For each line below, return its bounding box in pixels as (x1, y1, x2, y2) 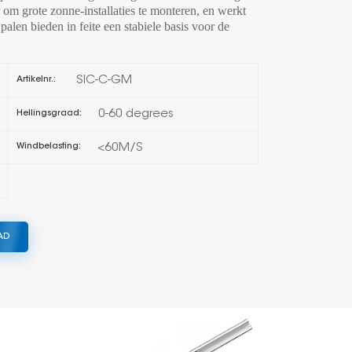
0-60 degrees (98, 108, 174, 120)
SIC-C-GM (76, 75, 133, 87)
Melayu (232, 67, 276, 79)
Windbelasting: (16, 142, 82, 152)
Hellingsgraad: (16, 108, 82, 118)
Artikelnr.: (16, 75, 57, 85)
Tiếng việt (232, 107, 284, 119)
